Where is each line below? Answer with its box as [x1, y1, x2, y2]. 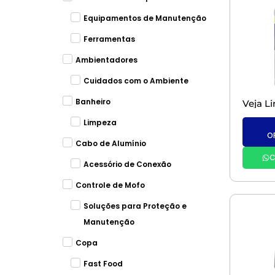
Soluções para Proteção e [83, 201, 187, 211]
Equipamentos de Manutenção [83, 13, 206, 23]
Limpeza [83, 117, 117, 128]
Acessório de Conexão [83, 159, 171, 169]
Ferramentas [83, 34, 135, 44]
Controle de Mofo [76, 180, 145, 190]
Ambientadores [76, 55, 137, 65]
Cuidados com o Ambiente [83, 76, 188, 86]
